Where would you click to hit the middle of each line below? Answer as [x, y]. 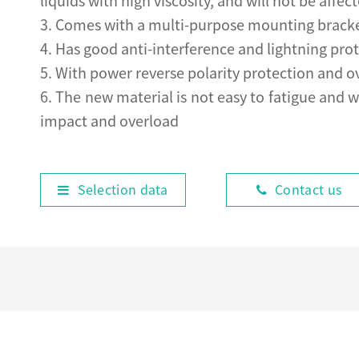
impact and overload [109, 121]
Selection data [123, 190]
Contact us [309, 190]
